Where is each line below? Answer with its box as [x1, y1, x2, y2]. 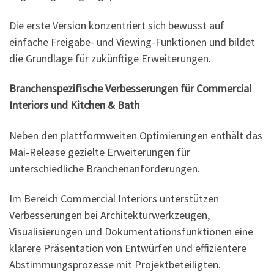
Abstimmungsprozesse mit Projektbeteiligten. [9, 257, 221, 272]
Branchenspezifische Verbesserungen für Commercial [9, 81, 251, 96]
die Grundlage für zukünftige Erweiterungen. [9, 51, 211, 65]
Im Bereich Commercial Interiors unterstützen [9, 191, 219, 206]
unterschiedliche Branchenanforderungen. [9, 161, 200, 176]
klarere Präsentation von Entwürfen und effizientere [9, 241, 246, 256]
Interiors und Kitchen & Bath [9, 98, 139, 113]
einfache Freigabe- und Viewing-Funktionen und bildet [9, 34, 255, 49]
